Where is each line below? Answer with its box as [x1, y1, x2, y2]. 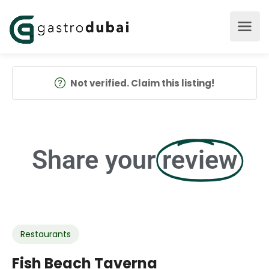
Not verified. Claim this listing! [70, 77, 214, 89]
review [162, 145, 238, 175]
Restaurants [20, 228, 71, 240]
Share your [31, 145, 156, 175]
